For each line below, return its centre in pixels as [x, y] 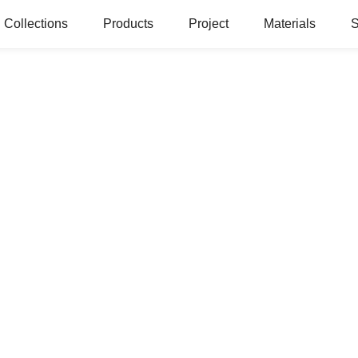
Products [128, 24]
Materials [290, 24]
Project [209, 24]
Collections [36, 24]
